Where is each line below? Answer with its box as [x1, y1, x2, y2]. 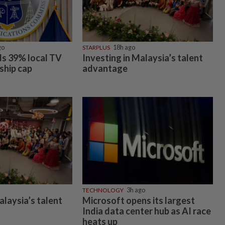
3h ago [126, 186, 145, 194]
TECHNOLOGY [82, 186, 124, 194]
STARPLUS [82, 43, 110, 51]
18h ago [113, 43, 135, 51]
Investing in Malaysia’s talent [82, 52, 203, 63]
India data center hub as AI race [82, 205, 211, 217]
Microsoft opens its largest [82, 195, 195, 206]
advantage [82, 62, 128, 74]
